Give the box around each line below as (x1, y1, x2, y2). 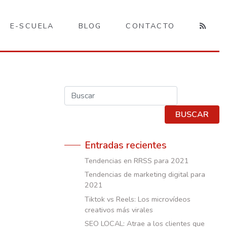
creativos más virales (85, 204, 153, 215)
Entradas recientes (85, 139, 167, 152)
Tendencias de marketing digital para (85, 169, 205, 180)
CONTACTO (126, 20, 175, 31)
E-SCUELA (10, 20, 54, 31)
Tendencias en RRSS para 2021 (85, 156, 189, 166)
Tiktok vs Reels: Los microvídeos (85, 194, 191, 204)
